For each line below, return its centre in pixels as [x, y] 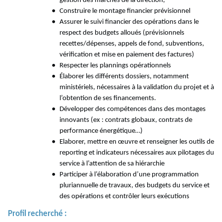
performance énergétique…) [101, 131]
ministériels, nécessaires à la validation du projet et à [137, 88]
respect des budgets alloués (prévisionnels [122, 33]
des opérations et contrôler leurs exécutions [124, 197]
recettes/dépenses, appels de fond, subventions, [132, 44]
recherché [45, 214]
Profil [17, 214]
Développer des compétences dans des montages [132, 110]
